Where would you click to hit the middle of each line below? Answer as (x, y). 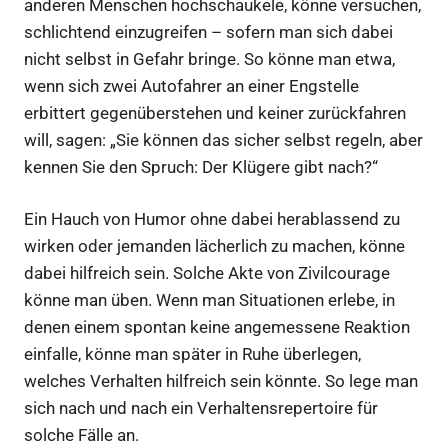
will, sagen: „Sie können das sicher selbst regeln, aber (223, 139)
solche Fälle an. (81, 435)
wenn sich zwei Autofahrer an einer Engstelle (191, 85)
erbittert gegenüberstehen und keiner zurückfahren (215, 112)
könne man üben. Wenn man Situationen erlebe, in (209, 300)
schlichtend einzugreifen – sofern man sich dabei (208, 31)
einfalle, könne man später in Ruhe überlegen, (192, 354)
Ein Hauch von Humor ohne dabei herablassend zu (212, 219)
